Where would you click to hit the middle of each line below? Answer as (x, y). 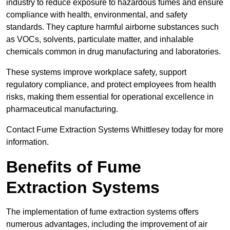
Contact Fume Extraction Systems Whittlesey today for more (115, 130)
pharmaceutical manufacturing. (62, 109)
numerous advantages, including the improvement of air (107, 224)
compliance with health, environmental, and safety (97, 15)
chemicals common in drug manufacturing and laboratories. (113, 52)
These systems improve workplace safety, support (96, 72)
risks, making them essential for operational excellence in (110, 97)
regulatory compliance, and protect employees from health (111, 85)
